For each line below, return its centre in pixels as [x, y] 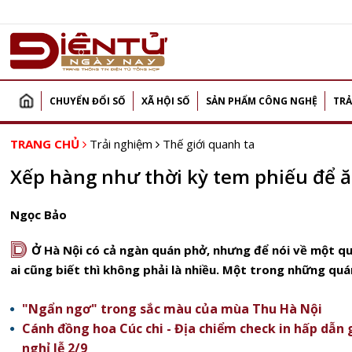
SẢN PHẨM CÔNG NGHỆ [262, 101]
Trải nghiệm [121, 144]
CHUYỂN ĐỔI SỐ [88, 101]
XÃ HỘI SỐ [166, 101]
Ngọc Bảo [38, 214]
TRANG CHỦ [45, 144]
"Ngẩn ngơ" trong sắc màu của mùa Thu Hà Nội [172, 309]
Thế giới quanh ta [209, 144]
